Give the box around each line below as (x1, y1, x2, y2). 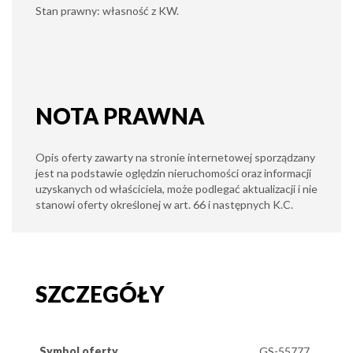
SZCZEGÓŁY (35, 281, 165, 307)
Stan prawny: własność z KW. (35, 4, 179, 17)
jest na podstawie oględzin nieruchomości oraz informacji (35, 166, 311, 180)
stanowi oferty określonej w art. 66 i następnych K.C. (35, 198, 293, 211)
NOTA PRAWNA (35, 102, 205, 129)
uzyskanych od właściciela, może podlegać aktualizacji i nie (35, 182, 318, 195)
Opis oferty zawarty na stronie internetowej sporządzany (35, 150, 315, 164)
